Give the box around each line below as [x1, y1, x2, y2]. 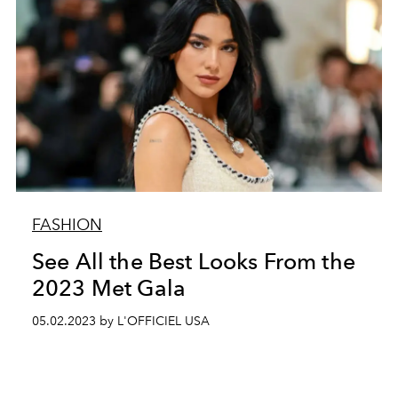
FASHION [31, 215, 102, 235]
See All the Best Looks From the [31, 248, 355, 275]
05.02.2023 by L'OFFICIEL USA [31, 314, 210, 329]
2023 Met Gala [31, 275, 187, 301]
